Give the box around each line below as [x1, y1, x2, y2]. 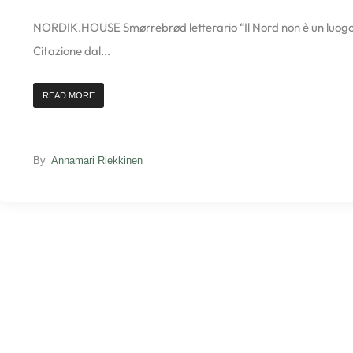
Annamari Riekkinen [51, 154, 143, 166]
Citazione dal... [33, 43, 110, 58]
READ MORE [43, 90, 95, 100]
